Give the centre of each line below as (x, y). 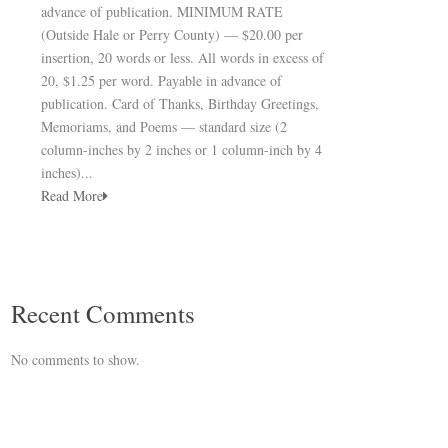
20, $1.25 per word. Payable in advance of (161, 80)
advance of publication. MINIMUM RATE (162, 11)
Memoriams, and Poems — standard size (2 (164, 126)
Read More (72, 195)
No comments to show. (75, 359)
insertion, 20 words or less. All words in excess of (182, 57)
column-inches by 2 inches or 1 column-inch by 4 (181, 149)
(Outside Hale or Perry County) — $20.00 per (172, 34)
